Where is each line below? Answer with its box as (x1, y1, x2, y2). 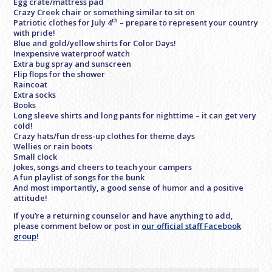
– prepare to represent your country (118, 16, 259, 28)
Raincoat (13, 78, 48, 90)
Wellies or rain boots (13, 140, 93, 152)
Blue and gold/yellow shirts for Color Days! (13, 37, 177, 49)
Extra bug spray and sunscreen (13, 58, 132, 69)
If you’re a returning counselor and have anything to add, (13, 210, 233, 222)
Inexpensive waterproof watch (13, 47, 131, 59)
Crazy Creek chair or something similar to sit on (13, 6, 195, 18)
